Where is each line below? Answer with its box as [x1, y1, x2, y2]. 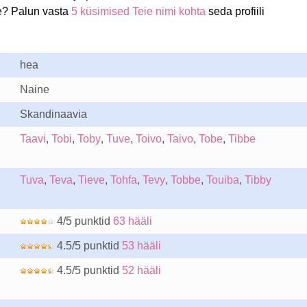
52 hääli [121, 265, 161, 276]
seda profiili [205, 5, 265, 17]
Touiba [206, 174, 239, 186]
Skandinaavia [19, 108, 87, 120]
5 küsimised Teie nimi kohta [71, 5, 206, 17]
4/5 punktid [53, 215, 113, 227]
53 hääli [121, 240, 161, 251]
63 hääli [112, 215, 152, 227]
